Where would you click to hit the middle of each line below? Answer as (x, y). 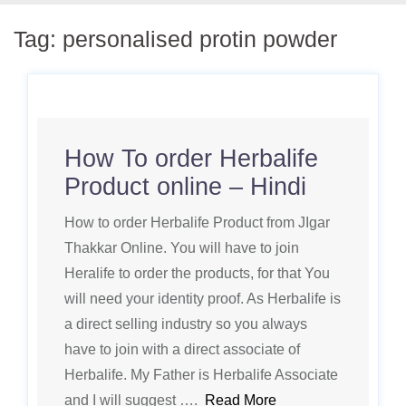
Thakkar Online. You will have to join (182, 248)
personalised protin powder (200, 39)
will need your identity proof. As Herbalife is (203, 299)
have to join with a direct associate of (182, 349)
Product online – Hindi (185, 187)
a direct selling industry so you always (186, 324)
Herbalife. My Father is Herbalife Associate (201, 375)
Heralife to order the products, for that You (197, 273)
